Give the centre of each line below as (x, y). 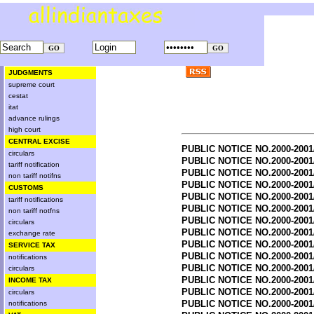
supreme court (32, 84)
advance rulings (34, 118)
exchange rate (32, 233)
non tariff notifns (35, 176)
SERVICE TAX (32, 245)
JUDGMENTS (30, 73)
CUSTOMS (26, 187)
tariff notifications (36, 199)
